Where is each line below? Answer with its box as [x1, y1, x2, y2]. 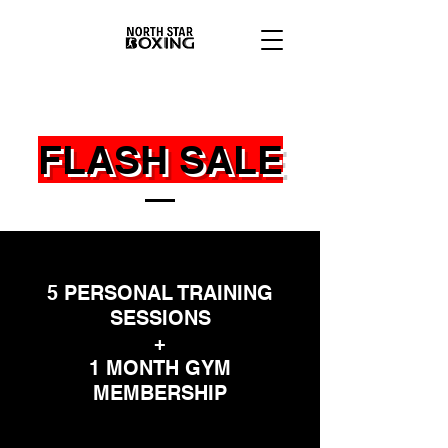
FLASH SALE [37, 136, 283, 183]
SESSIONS [109, 306, 211, 330]
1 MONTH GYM [89, 356, 231, 380]
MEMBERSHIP [93, 381, 227, 405]
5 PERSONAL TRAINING [47, 281, 273, 305]
